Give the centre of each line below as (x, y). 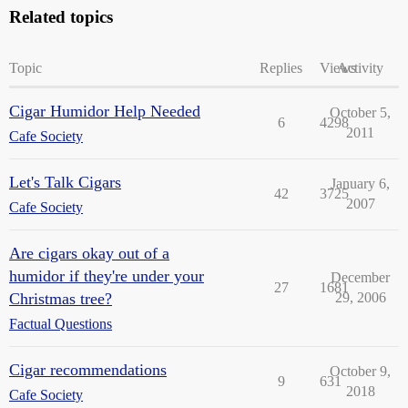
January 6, (360, 184)
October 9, (360, 371)
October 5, (360, 112)
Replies (281, 68)
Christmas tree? (61, 299)
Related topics (61, 17)
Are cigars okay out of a (89, 253)
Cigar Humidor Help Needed (105, 111)
